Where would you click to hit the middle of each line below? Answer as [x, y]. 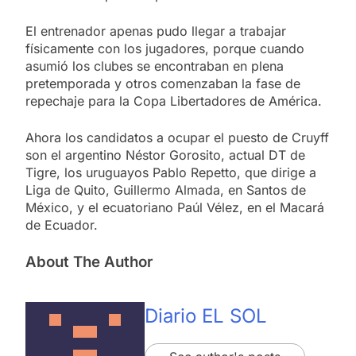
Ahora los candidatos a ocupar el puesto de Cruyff [177, 137]
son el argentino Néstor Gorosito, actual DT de [165, 155]
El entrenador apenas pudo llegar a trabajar [156, 31]
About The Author [89, 261]
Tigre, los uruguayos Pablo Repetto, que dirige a [171, 172]
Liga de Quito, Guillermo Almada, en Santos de [166, 190]
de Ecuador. [62, 224]
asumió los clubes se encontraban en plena [155, 66]
